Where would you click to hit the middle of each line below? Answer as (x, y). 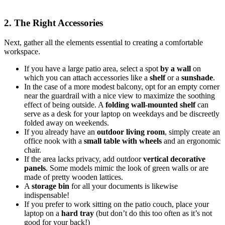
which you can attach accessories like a (87, 77)
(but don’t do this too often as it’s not (153, 213)
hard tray (78, 213)
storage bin (50, 186)
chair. (33, 150)
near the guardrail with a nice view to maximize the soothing (120, 95)
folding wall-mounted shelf (150, 104)
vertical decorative (174, 159)
